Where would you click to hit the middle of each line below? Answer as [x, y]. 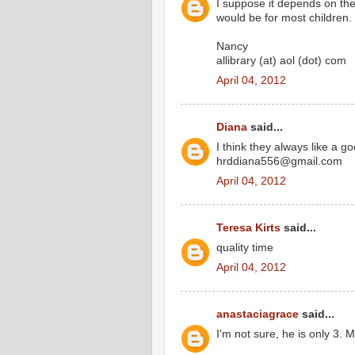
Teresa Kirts [248, 228]
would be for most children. [284, 18]
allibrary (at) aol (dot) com [281, 61]
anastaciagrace [258, 315]
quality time [245, 248]
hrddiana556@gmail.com [279, 162]
